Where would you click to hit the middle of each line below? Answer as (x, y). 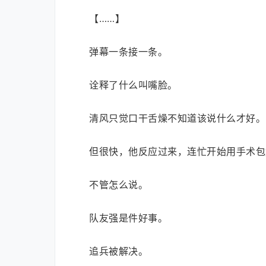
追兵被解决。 (118, 251)
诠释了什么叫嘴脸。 (133, 85)
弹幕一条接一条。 (128, 52)
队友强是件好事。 (128, 218)
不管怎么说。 (118, 185)
